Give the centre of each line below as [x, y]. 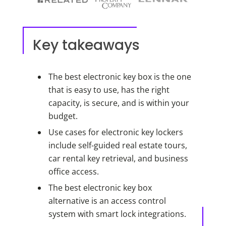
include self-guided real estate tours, [118, 146]
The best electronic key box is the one [120, 76]
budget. [63, 116]
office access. [73, 172]
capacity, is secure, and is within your [119, 103]
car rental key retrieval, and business [118, 159]
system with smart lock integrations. [117, 214]
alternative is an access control [107, 201]
